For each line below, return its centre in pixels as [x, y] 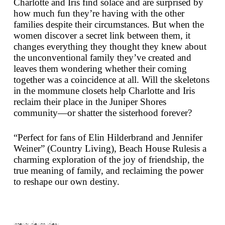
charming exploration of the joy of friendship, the [108, 160]
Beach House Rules [156, 149]
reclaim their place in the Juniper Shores [90, 102]
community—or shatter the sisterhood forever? [102, 113]
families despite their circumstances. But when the [108, 25]
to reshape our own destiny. [66, 182]
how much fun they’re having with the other [99, 14]
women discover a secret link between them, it [102, 36]
